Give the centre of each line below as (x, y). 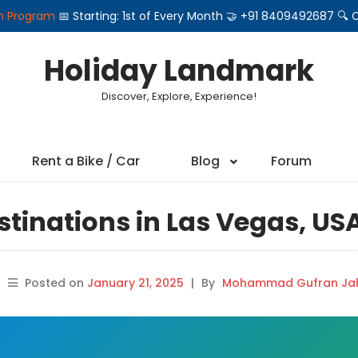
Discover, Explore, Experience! (179, 96)
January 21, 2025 (135, 283)
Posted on (56, 283)
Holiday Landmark (179, 71)
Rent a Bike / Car (86, 161)
